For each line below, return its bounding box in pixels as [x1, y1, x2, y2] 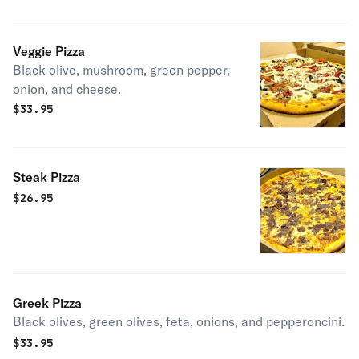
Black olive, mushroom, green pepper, [13, 62, 230, 78]
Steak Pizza [13, 169, 80, 185]
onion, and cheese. [13, 81, 121, 97]
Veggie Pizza [13, 43, 85, 59]
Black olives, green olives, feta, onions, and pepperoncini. [13, 313, 345, 329]
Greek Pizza [13, 295, 82, 311]
